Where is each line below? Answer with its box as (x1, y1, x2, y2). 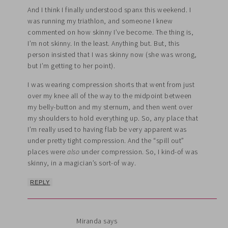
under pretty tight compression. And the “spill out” (27, 135, 184, 145)
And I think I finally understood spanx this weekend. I (27, 5, 191, 14)
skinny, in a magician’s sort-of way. (27, 158, 136, 167)
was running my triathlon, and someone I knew (27, 16, 173, 25)
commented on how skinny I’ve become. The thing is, (27, 27, 194, 37)
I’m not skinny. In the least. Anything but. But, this (27, 38, 180, 48)
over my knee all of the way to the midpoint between (27, 91, 192, 100)
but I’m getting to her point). (27, 61, 116, 70)
